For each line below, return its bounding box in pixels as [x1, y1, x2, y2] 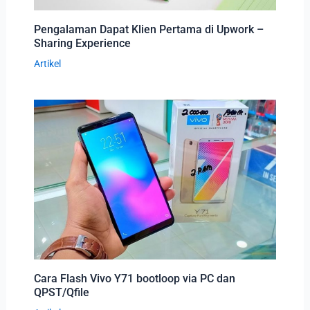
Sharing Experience [33, 37, 131, 51]
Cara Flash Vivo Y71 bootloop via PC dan [33, 272, 235, 286]
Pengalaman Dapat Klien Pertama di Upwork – [33, 23, 264, 37]
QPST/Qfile [33, 286, 89, 300]
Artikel [33, 58, 61, 70]
